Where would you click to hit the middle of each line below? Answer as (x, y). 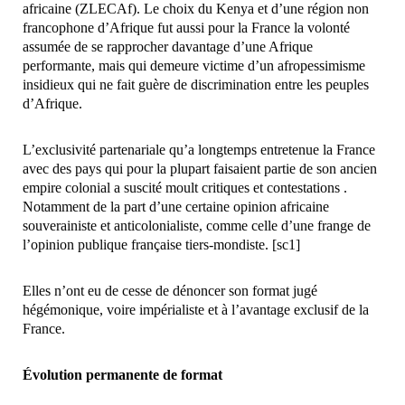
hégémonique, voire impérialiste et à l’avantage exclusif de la (196, 310)
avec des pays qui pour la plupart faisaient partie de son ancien (200, 169)
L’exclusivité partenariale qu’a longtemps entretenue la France (199, 150)
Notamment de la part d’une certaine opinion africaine (176, 207)
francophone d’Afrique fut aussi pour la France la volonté (186, 28)
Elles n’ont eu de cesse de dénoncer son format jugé (170, 291)
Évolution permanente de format (122, 375)
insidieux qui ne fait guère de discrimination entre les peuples (196, 85)
